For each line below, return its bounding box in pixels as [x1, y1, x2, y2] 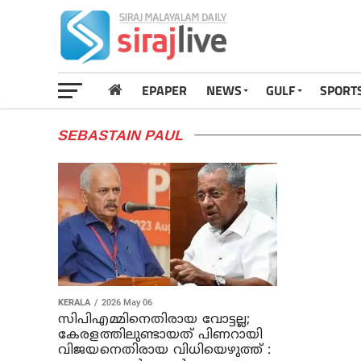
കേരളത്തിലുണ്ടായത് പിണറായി [58, 326, 263, 343]
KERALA [58, 297, 90, 308]
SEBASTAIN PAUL [56, 127, 186, 143]
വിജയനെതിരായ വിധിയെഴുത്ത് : [58, 342, 271, 359]
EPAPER [142, 81, 187, 100]
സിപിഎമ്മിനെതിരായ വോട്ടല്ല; [58, 311, 251, 328]
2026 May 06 [102, 297, 152, 308]
